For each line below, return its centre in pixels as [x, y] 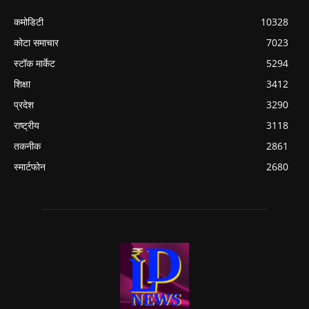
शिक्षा [22, 84]
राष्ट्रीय [27, 126]
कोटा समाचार [36, 43]
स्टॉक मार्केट [34, 63]
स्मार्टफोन [30, 167]
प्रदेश [24, 105]
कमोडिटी [29, 22]
